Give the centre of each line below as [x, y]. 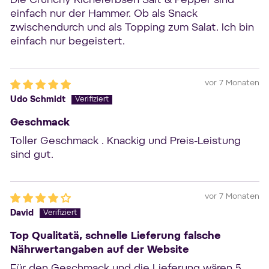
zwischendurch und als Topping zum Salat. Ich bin [132, 28]
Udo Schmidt [38, 99]
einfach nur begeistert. [67, 41]
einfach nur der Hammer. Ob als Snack [104, 14]
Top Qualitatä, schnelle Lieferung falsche [115, 236]
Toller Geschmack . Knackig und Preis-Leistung [125, 141]
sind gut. [32, 155]
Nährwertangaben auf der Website [99, 250]
